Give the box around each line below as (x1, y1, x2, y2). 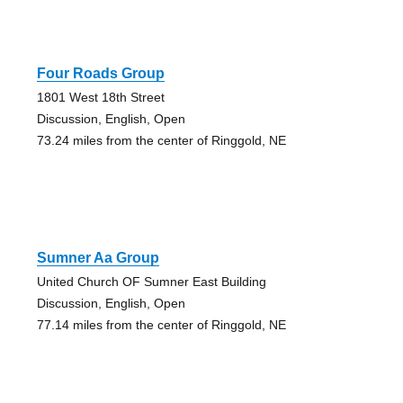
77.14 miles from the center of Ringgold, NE (36, 317, 286, 332)
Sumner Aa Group (36, 249, 159, 265)
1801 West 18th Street (36, 89, 165, 104)
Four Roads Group (36, 65, 165, 81)
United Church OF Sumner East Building (36, 273, 266, 289)
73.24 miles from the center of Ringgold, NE (36, 132, 286, 148)
